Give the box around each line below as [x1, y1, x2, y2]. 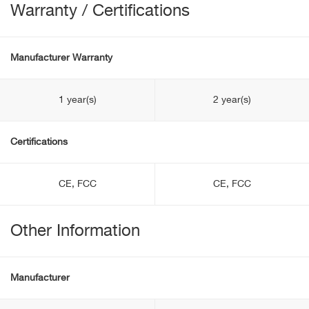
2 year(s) [213, 95, 251, 105]
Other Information [10, 223, 140, 239]
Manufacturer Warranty [10, 53, 112, 63]
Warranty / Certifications [10, 3, 190, 19]
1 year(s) [58, 95, 97, 105]
